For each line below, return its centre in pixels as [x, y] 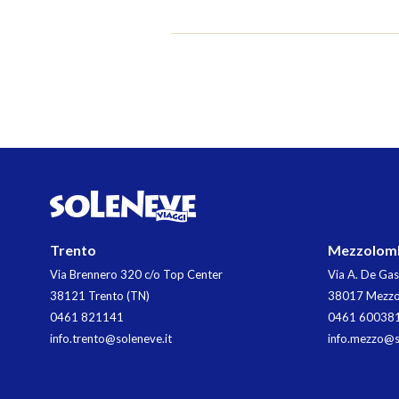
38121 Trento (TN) [100, 295]
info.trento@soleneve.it [111, 338]
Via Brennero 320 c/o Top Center [136, 274]
